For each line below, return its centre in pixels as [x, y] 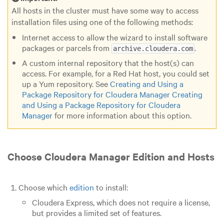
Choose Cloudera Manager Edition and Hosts [111, 156]
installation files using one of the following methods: [102, 22]
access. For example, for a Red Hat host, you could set [116, 73]
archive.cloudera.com [153, 49]
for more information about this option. [122, 115]
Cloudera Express [62, 202]
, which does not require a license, [151, 202]
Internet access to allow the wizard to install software [115, 37]
